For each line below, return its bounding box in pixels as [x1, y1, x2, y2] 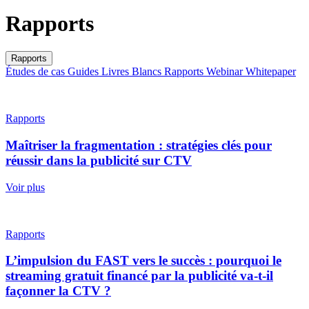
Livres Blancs [101, 66, 164, 78]
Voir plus [6, 181, 45, 193]
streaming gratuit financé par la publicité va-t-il [6, 268, 273, 283]
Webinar [206, 66, 246, 78]
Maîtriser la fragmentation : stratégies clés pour [6, 138, 272, 153]
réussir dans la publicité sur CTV [6, 153, 192, 168]
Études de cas [6, 66, 68, 78]
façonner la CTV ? [6, 283, 111, 299]
